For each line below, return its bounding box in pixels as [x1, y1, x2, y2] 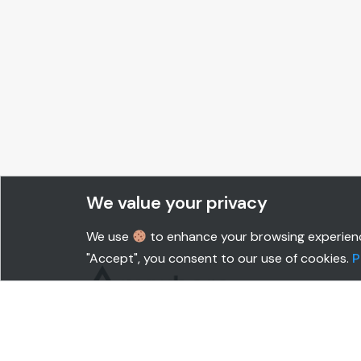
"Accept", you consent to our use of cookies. [86, 250, 352, 267]
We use [86, 228, 132, 245]
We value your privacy [86, 191, 268, 214]
